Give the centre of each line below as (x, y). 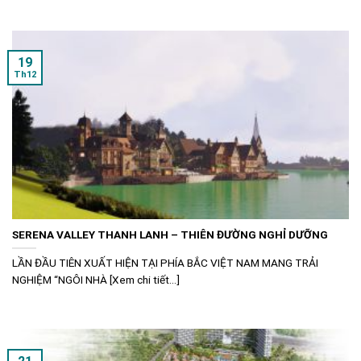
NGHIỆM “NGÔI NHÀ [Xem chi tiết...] (96, 279)
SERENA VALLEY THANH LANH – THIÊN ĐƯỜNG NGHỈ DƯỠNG (170, 234)
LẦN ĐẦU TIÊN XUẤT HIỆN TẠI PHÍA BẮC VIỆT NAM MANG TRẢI (165, 262)
